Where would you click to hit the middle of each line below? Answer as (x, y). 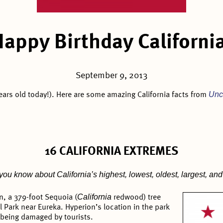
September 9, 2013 (111, 76)
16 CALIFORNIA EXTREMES (111, 152)
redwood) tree (136, 198)
